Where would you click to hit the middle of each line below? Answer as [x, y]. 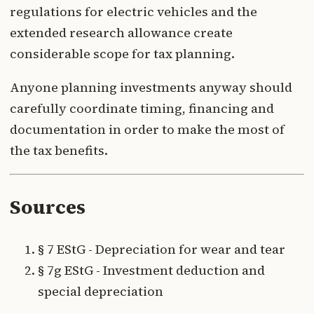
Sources [48, 207]
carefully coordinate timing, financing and [142, 109]
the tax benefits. [59, 151]
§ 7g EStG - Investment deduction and [151, 270]
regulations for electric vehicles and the [134, 12]
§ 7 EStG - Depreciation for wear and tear [162, 249]
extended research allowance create [121, 33]
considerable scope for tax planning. [122, 54]
